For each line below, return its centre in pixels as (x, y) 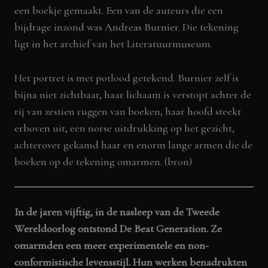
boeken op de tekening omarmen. (90, 161)
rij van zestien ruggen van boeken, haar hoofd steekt (128, 111)
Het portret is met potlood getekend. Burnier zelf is (127, 77)
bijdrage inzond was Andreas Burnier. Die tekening (127, 27)
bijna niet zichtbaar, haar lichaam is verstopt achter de (133, 94)
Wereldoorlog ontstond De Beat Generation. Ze (118, 229)
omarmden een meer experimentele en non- (112, 246)
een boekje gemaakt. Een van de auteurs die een (119, 10)
